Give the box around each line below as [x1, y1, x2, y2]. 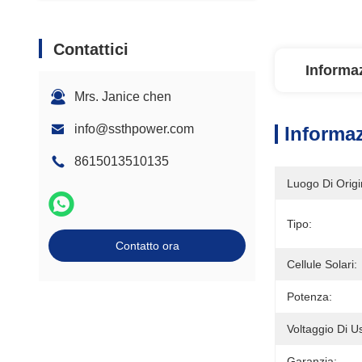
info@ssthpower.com [74, 122, 194, 136]
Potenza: [287, 290, 332, 303]
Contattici [53, 40, 128, 58]
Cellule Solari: [287, 258, 357, 271]
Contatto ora [115, 239, 179, 252]
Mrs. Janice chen [74, 90, 171, 103]
